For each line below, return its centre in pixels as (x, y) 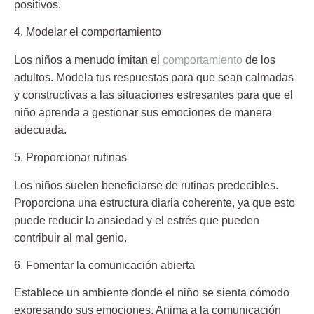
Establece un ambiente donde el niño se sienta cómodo (152, 293)
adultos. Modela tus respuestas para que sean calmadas (154, 77)
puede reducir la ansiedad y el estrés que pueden (137, 220)
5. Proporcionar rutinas (70, 158)
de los (259, 60)
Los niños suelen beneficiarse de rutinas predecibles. (146, 185)
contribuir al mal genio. (70, 238)
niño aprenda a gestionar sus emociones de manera (143, 112)
